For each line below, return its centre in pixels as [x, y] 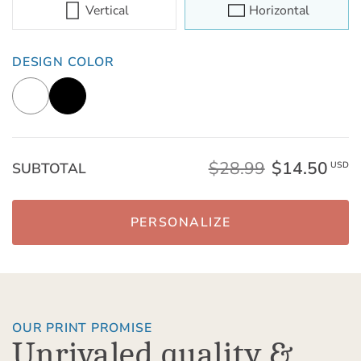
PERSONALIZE [180, 222]
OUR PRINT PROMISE [82, 328]
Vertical [107, 11]
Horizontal [280, 11]
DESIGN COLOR [63, 62]
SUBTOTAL [49, 168]
